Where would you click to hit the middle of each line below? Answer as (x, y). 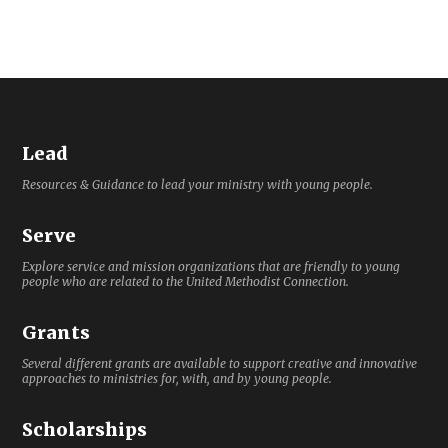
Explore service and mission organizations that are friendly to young (211, 266)
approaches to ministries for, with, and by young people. (177, 378)
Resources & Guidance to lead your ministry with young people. (198, 184)
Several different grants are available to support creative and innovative (220, 363)
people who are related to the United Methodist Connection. (186, 281)
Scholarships (85, 429)
